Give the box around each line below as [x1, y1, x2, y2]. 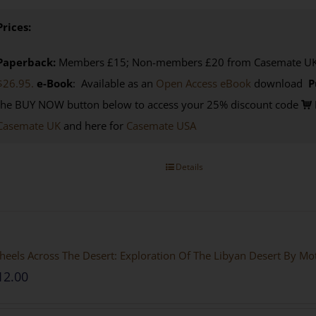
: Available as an [72, 75, 156, 90]
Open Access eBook [155, 75, 251, 90]
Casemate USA [126, 118, 196, 133]
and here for [60, 118, 126, 133]
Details [176, 160, 204, 173]
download [250, 75, 305, 90]
